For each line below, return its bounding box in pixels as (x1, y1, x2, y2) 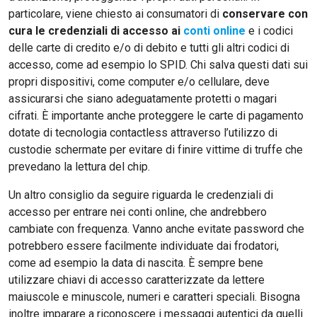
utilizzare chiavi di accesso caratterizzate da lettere (8, 272, 265, 287)
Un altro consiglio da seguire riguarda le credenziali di (8, 188, 273, 202)
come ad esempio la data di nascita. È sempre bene (8, 255, 263, 270)
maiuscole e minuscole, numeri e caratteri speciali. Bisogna (8, 289, 300, 304)
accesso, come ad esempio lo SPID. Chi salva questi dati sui (8, 57, 308, 71)
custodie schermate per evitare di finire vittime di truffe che (8, 142, 303, 156)
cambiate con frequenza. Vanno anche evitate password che (8, 221, 304, 236)
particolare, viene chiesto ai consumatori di (8, 6, 222, 21)
